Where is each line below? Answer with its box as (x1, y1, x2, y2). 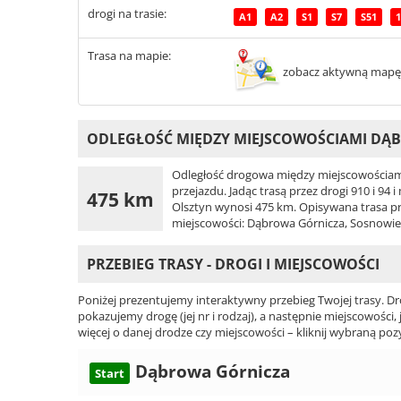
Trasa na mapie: (88, 47, 171, 64)
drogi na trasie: (88, 5, 166, 22)
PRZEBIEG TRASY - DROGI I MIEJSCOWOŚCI (87, 254, 380, 275)
